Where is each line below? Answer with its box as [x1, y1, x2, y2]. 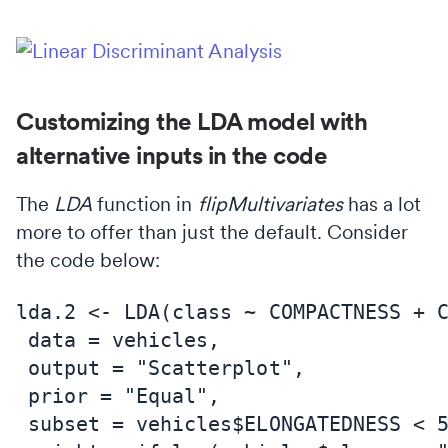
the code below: [16, 247, 161, 272]
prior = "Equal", [16, 383, 221, 408]
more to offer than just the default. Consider [16, 219, 409, 244]
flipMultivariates [197, 191, 343, 216]
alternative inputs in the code [16, 140, 327, 170]
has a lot [342, 191, 422, 216]
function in [92, 191, 198, 216]
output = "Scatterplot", [16, 355, 305, 380]
